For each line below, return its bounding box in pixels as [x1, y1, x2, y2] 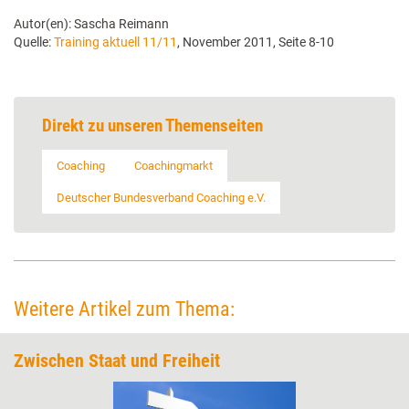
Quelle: [14, 35, 54, 49]
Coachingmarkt [134, 159, 213, 173]
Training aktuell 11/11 [54, 35, 177, 49]
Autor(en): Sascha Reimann [14, 16, 169, 31]
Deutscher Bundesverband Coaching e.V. [57, 191, 266, 204]
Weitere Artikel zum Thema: [14, 298, 235, 320]
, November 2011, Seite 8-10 [177, 35, 334, 49]
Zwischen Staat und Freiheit [14, 350, 220, 372]
